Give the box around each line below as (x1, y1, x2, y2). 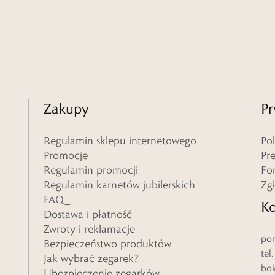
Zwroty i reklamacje (44, 222, 135, 236)
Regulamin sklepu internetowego (44, 134, 196, 147)
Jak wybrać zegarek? (44, 252, 139, 265)
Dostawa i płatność (44, 207, 132, 221)
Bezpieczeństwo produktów (44, 237, 171, 250)
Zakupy (44, 99, 89, 117)
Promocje (44, 149, 88, 162)
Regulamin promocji (44, 163, 138, 177)
